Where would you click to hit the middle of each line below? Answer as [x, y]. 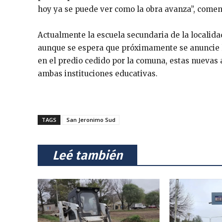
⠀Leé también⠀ [87, 155]
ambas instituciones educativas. [98, 73]
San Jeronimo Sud [91, 119]
